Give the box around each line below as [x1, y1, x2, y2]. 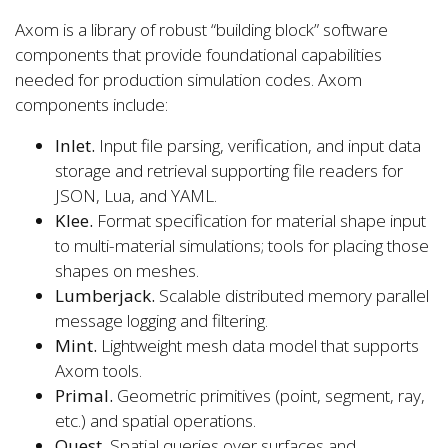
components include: [15, 92, 168, 116]
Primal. [55, 383, 113, 407]
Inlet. [55, 133, 95, 157]
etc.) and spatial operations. [55, 408, 256, 432]
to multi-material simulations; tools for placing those [55, 233, 429, 257]
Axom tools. [55, 358, 142, 382]
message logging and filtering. [55, 308, 268, 332]
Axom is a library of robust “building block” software [15, 17, 388, 41]
